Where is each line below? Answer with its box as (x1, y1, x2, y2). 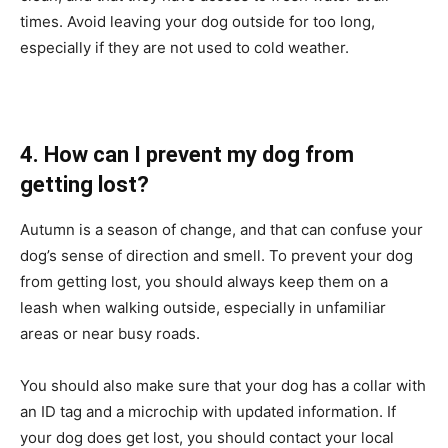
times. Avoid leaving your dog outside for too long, (20, 11, 375, 31)
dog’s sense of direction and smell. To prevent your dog (20, 245, 413, 265)
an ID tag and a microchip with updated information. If (20, 401, 396, 421)
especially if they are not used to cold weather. (20, 37, 349, 57)
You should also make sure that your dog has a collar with (20, 375, 426, 395)
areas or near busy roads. (20, 323, 200, 343)
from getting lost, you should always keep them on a (20, 271, 388, 291)
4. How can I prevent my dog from (20, 141, 354, 167)
